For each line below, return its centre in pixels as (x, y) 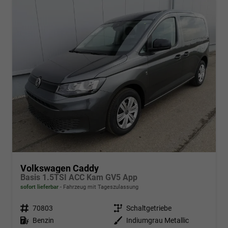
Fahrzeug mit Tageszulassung (100, 187)
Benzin (43, 220)
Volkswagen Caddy (60, 168)
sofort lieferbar (39, 187)
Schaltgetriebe (149, 208)
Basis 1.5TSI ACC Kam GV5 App (79, 177)
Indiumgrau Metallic (158, 220)
